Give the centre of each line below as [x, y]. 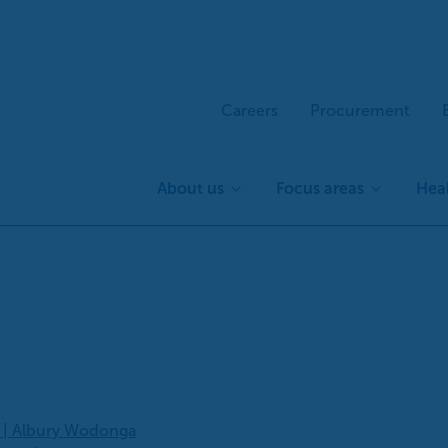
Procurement [359, 110]
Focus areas [320, 188]
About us [190, 188]
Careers [249, 110]
